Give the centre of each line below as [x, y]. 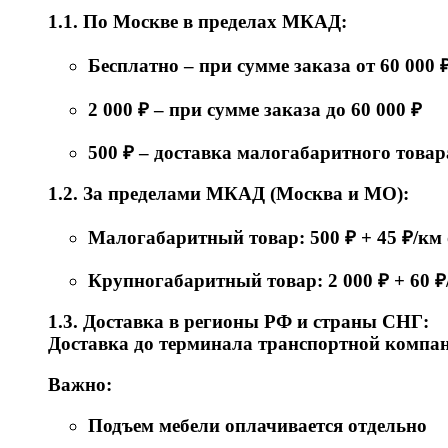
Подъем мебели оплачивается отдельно [257, 425]
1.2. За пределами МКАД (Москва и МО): [228, 193]
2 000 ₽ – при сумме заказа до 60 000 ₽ [255, 109]
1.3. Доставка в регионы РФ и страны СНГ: [238, 322]
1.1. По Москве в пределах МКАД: [197, 22]
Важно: [80, 384]
